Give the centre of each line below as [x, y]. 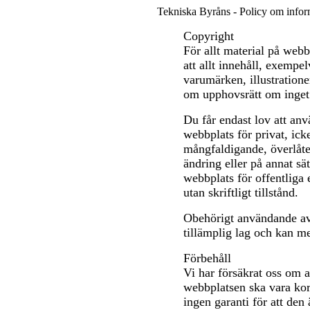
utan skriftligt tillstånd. [241, 192]
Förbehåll [207, 258]
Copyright [209, 36]
